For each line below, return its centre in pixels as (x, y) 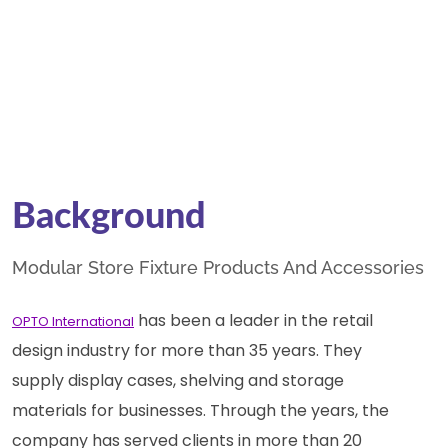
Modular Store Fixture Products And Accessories (218, 267)
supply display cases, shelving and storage (178, 380)
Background (109, 216)
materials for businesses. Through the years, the (200, 410)
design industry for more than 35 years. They (187, 350)
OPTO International (73, 321)
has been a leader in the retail (253, 320)
